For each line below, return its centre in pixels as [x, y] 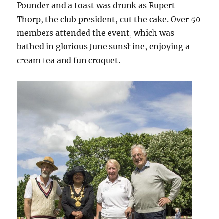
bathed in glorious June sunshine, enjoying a [103, 47]
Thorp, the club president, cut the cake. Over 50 [109, 19]
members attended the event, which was [96, 33]
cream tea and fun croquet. [69, 60]
